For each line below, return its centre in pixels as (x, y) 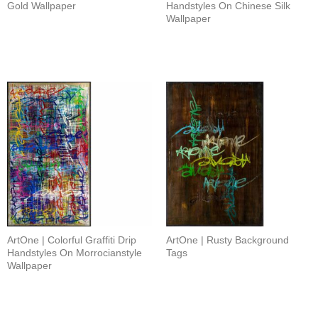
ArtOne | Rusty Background (227, 240)
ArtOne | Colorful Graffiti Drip (72, 240)
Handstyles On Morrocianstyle (75, 253)
